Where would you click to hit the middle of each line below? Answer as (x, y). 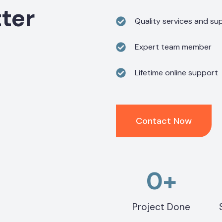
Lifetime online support (176, 72)
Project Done (162, 207)
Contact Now (164, 121)
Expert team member (173, 47)
